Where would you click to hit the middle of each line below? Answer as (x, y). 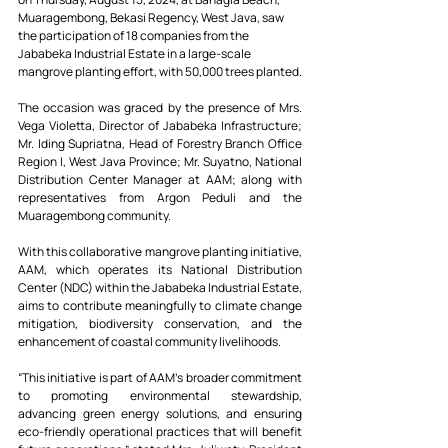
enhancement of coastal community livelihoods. (149, 342)
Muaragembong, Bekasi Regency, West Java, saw (152, 18)
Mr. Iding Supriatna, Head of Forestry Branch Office (160, 144)
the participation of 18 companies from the (134, 36)
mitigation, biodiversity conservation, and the (160, 324)
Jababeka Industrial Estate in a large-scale (135, 54)
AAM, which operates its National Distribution (160, 270)
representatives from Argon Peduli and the (160, 198)
